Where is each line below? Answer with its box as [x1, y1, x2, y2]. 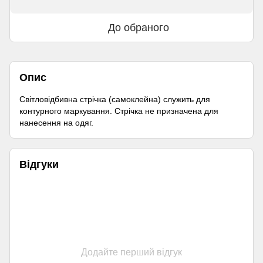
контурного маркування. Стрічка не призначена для [19, 106, 218, 116]
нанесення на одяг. [19, 117, 93, 127]
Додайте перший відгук [81, 247, 182, 257]
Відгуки [19, 158, 59, 170]
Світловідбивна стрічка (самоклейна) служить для [19, 94, 210, 104]
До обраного [108, 21, 169, 33]
